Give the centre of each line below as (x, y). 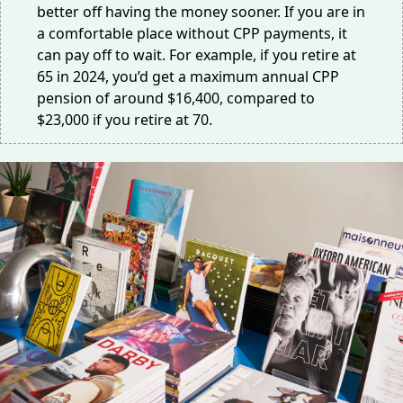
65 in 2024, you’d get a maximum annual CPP (188, 76)
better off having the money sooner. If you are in (201, 12)
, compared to (267, 98)
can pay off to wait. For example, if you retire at (197, 55)
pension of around (102, 98)
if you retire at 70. (152, 120)
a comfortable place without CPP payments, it (192, 33)
